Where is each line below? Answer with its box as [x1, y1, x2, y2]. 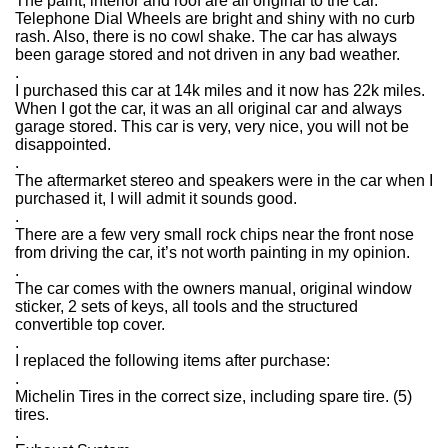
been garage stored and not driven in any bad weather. [15, 46, 400, 63]
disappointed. [15, 136, 111, 153]
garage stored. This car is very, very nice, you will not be [15, 118, 409, 135]
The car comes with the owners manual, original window [15, 280, 412, 297]
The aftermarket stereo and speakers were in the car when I [15, 172, 433, 189]
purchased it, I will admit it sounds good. [15, 190, 297, 207]
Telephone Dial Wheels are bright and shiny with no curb [15, 10, 415, 27]
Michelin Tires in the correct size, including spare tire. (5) [15, 388, 412, 405]
